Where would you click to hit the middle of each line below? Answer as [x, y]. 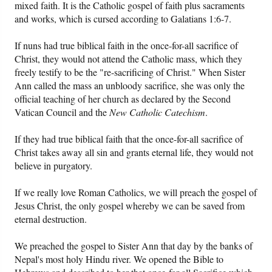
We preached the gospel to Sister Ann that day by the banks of [134, 246]
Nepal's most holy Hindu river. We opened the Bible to [119, 259]
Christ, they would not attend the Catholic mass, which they [129, 59]
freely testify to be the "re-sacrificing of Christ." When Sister [130, 72]
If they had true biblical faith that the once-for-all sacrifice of [129, 139]
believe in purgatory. [54, 166]
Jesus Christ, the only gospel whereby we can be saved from [130, 206]
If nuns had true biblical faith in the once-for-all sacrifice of [127, 46]
